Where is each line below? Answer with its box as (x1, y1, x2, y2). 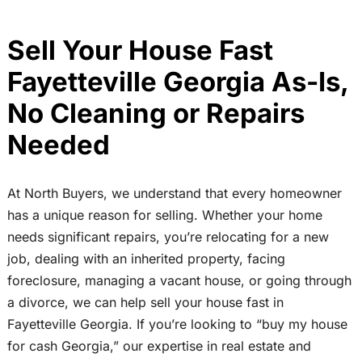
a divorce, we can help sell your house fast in (6, 294, 284, 311)
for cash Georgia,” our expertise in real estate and (6, 338, 311, 355)
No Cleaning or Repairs (6, 96, 305, 129)
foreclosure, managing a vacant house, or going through (6, 272, 351, 289)
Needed (6, 128, 110, 161)
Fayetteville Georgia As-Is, (6, 65, 348, 98)
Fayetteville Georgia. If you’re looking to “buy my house (6, 316, 347, 333)
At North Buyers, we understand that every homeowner (6, 185, 342, 202)
